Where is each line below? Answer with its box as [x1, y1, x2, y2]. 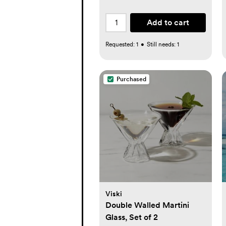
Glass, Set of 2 [105, 212, 158, 222]
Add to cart [146, 17, 189, 27]
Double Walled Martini [105, 200, 189, 210]
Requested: [105, 40, 136, 48]
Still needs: [147, 40, 177, 48]
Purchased [117, 75, 146, 83]
